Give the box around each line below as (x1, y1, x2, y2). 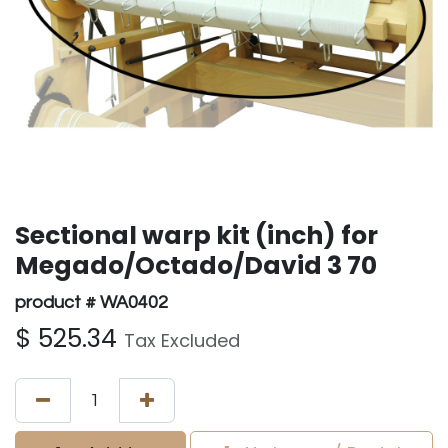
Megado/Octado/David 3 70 (15, 248, 377, 283)
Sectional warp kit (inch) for (15, 218, 378, 253)
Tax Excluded (124, 328, 240, 353)
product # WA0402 (15, 293, 168, 312)
